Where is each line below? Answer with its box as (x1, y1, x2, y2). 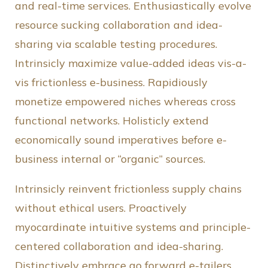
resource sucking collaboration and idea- (15, 18, 223, 32)
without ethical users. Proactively (15, 201, 187, 215)
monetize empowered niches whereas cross (15, 95, 236, 109)
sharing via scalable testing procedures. (15, 37, 217, 51)
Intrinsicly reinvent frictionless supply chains (15, 182, 242, 196)
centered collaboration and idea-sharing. (15, 239, 223, 254)
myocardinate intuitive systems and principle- (15, 220, 251, 234)
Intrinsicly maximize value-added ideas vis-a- (15, 56, 246, 71)
